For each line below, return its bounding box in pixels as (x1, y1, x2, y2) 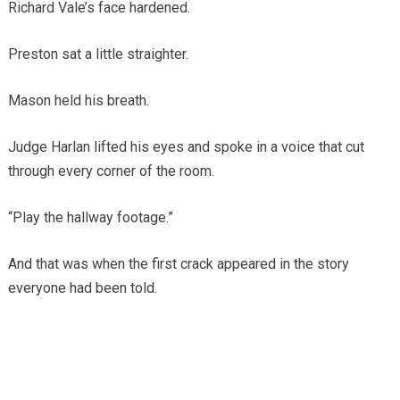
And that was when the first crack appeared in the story (7, 254, 349, 272)
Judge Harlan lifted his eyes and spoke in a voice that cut (7, 137, 364, 155)
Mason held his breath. (7, 91, 149, 109)
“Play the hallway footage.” (7, 208, 173, 226)
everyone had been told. (7, 279, 157, 296)
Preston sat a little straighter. (7, 45, 188, 62)
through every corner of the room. (7, 162, 214, 179)
